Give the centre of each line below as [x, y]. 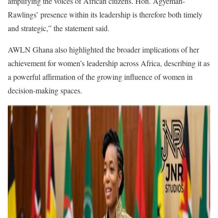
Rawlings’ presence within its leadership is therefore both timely [105, 14]
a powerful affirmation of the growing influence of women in [100, 76]
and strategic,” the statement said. [59, 28]
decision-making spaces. [45, 90]
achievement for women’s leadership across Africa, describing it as [109, 63]
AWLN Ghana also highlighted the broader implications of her [103, 49]
